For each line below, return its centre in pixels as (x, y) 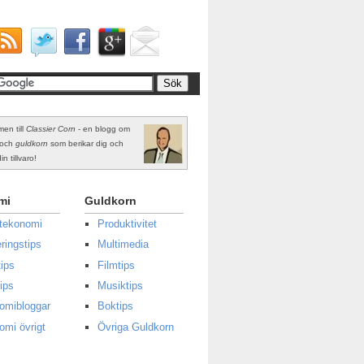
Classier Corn (51, 128)
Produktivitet (128, 223)
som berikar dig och (86, 143)
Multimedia (123, 245)
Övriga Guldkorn (136, 327)
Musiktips (121, 285)
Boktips (116, 306)
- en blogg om (103, 128)
